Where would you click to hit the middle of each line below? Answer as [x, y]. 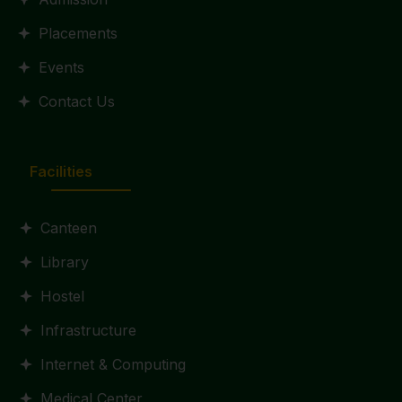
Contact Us [76, 101]
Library [64, 262]
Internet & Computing [113, 364]
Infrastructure [88, 330]
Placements [78, 33]
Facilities [61, 171]
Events [61, 67]
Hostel [62, 296]
